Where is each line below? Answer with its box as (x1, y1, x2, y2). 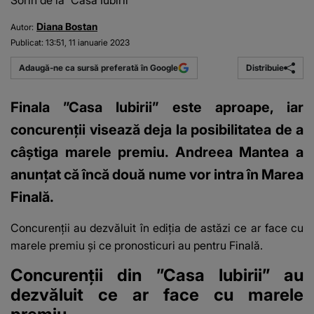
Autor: (11, 22, 34, 33)
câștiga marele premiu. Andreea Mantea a (11, 143, 303, 161)
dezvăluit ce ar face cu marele (11, 284, 303, 305)
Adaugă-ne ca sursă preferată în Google (19, 62, 179, 74)
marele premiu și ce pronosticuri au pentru (11, 238, 229, 252)
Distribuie (245, 62, 284, 73)
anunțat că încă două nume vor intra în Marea (11, 165, 303, 183)
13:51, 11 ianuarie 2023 (46, 37, 130, 48)
